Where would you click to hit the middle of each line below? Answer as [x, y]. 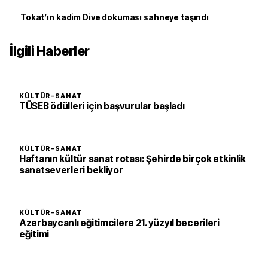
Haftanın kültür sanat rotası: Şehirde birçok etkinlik [133, 159]
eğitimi [34, 234]
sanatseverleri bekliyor [71, 170]
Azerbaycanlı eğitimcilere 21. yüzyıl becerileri [119, 223]
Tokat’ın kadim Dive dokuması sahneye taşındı [115, 17]
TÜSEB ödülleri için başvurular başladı [102, 106]
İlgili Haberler [50, 51]
